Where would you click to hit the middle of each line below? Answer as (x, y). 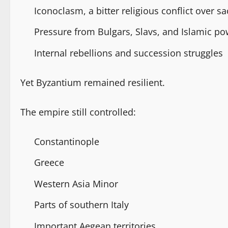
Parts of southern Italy (81, 205)
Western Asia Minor (76, 183)
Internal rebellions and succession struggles (129, 53)
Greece (49, 163)
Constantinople (67, 141)
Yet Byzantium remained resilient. (93, 82)
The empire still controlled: (78, 112)
